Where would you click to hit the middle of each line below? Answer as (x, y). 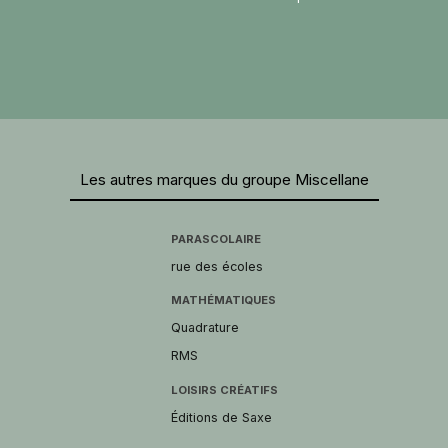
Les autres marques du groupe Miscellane (224, 179)
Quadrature (204, 328)
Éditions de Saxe (221, 417)
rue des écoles (216, 266)
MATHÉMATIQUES (223, 300)
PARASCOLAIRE (215, 238)
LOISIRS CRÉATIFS (224, 389)
